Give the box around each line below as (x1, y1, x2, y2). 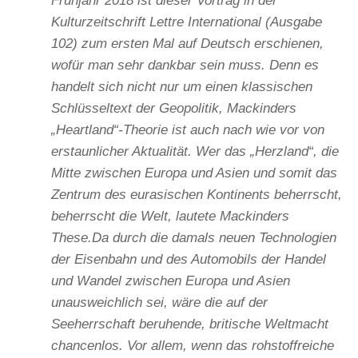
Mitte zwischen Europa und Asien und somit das (51, 165, 337, 181)
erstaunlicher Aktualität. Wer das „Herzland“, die (51, 143, 339, 159)
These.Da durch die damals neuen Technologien (51, 229, 336, 245)
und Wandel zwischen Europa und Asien (51, 272, 290, 288)
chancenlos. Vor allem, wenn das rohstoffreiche (51, 337, 334, 353)
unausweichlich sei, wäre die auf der (51, 294, 268, 310)
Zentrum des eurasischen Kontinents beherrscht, (51, 186, 342, 202)
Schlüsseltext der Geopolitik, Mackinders (51, 100, 296, 116)
